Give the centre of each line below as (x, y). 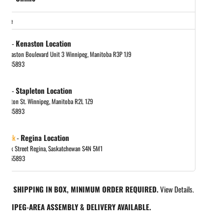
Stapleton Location (44, 90)
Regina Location (45, 137)
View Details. (177, 189)
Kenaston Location (43, 43)
